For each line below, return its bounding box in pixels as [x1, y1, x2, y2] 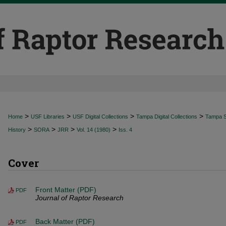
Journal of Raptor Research [35, 194, 124, 202]
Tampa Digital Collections [136, 114, 197, 120]
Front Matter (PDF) [35, 186, 96, 194]
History [8, 127, 26, 133]
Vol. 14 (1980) [77, 127, 110, 133]
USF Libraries [31, 114, 65, 120]
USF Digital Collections [73, 114, 128, 120]
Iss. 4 [119, 127, 132, 133]
